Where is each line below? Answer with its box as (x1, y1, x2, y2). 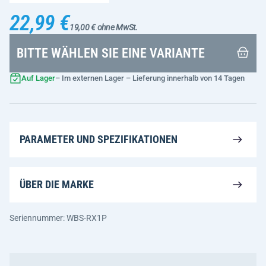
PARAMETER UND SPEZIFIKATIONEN (20, 133, 178, 145)
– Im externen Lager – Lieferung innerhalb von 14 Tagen (55, 74, 245, 83)
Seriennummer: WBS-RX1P (9, 213, 107, 223)
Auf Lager (21, 74, 55, 83)
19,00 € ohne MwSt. (69, 23, 138, 32)
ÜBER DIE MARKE (20, 178, 94, 191)
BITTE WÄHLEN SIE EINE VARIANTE (17, 46, 205, 61)
